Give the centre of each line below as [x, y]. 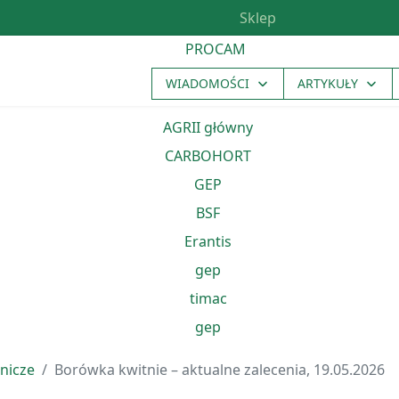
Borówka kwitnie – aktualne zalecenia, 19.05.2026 [220, 369]
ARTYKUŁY [328, 84]
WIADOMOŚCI [208, 84]
